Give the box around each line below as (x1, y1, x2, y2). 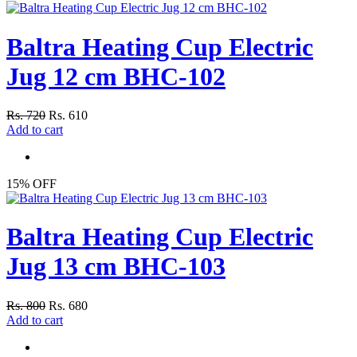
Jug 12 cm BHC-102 (6, 61, 226, 91)
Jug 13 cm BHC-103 (6, 252, 226, 281)
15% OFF (6, 176, 57, 190)
